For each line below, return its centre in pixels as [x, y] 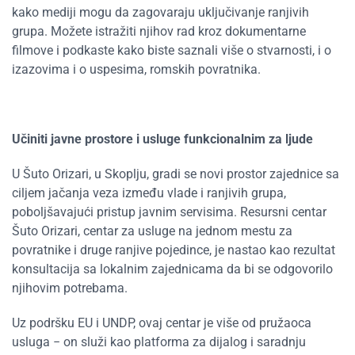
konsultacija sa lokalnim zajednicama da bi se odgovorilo [172, 269]
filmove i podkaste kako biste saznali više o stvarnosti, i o [172, 50]
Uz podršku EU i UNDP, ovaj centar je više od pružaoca [162, 323]
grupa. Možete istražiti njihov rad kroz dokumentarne [159, 31]
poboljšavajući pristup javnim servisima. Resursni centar [169, 212]
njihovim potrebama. [70, 288]
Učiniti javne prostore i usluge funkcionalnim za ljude [162, 139]
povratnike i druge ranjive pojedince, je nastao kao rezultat [174, 250]
